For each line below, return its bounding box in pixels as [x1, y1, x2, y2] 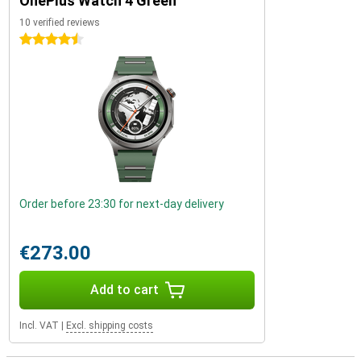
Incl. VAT [19, 320, 59, 331]
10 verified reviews [19, 17, 100, 28]
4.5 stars [19, 33, 65, 46]
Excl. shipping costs [66, 320, 153, 331]
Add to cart [89, 282, 159, 297]
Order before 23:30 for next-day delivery [19, 197, 224, 210]
